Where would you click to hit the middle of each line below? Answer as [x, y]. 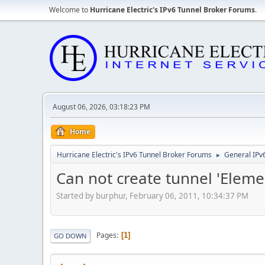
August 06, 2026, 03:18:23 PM [101, 107]
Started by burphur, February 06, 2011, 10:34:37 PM [152, 195]
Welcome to [70, 10]
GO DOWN [70, 235]
